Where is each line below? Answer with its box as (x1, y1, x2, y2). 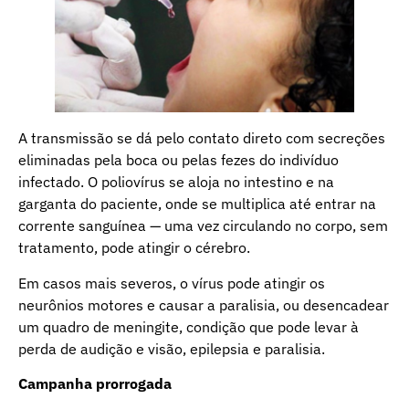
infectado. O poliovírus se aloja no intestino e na (18, 173, 334, 192)
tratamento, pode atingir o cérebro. (18, 238, 250, 257)
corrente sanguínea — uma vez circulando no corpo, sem (18, 216, 388, 236)
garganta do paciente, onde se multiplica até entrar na (18, 194, 376, 214)
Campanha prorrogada (18, 373, 172, 393)
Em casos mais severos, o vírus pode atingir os (18, 273, 325, 292)
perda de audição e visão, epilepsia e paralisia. (18, 339, 325, 358)
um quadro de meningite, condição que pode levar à (18, 317, 359, 336)
